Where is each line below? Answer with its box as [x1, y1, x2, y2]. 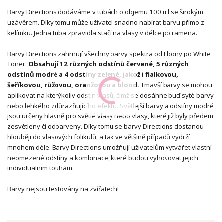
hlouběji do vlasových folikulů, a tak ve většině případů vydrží [7, 132, 190, 141]
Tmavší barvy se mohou [141, 80, 212, 89]
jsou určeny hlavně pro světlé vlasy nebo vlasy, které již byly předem [7, 111, 213, 120]
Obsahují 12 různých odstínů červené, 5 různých [28, 59, 189, 68]
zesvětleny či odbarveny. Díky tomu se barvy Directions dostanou [7, 121, 204, 131]
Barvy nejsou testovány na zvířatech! [7, 184, 119, 193]
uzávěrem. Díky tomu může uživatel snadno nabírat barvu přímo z [7, 17, 204, 27]
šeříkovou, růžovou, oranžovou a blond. [7, 80, 141, 89]
